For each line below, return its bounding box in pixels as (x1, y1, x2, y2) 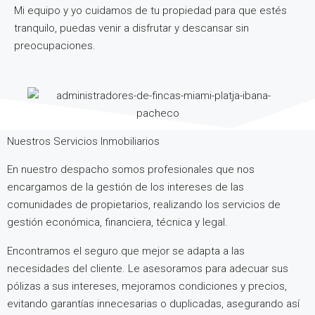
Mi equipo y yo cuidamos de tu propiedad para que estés (14, 4, 287, 17)
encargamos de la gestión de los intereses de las (7, 181, 244, 193)
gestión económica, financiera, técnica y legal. (7, 216, 228, 229)
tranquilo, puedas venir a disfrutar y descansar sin (14, 22, 249, 34)
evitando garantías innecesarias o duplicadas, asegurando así (7, 297, 300, 310)
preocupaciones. (14, 39, 96, 52)
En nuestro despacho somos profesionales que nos (7, 163, 255, 176)
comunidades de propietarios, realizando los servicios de (7, 198, 281, 211)
